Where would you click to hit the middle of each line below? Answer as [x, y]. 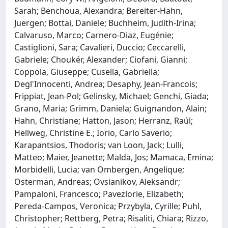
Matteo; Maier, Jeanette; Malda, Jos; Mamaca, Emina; [114, 157]
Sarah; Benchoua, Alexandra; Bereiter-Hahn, [98, 11]
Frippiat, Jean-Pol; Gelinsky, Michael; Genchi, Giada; [111, 96]
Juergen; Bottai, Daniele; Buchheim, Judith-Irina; [105, 23]
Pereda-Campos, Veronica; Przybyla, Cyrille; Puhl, [108, 206]
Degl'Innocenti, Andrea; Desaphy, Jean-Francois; [106, 84]
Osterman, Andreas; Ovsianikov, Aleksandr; [97, 182]
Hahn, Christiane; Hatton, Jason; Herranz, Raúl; [104, 121]
